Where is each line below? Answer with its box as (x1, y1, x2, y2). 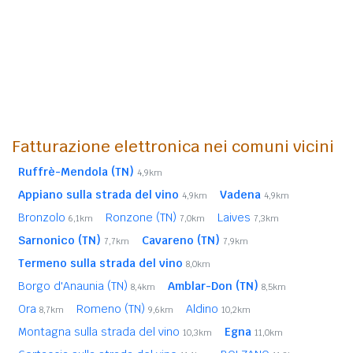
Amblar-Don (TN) (168, 278, 258, 293)
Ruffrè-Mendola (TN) (18, 164, 134, 179)
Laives (217, 210, 254, 225)
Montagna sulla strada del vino (18, 324, 183, 339)
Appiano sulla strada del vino (18, 187, 179, 202)
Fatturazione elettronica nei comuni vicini (12, 136, 334, 157)
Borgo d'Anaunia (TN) (18, 278, 131, 293)
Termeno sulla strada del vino (18, 255, 183, 270)
